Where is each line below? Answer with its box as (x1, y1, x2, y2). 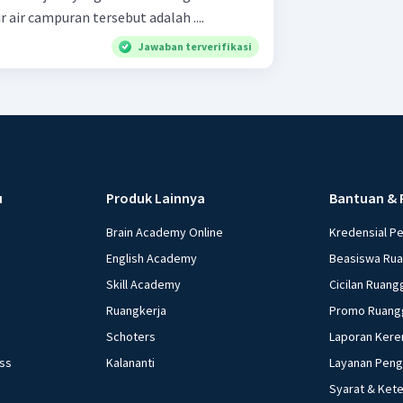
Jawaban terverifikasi (139, 40, 252, 54)
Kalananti (106, 354, 156, 372)
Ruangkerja (106, 302, 167, 319)
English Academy (106, 250, 198, 267)
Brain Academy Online (106, 224, 224, 241)
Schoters (106, 328, 157, 345)
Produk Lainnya (106, 189, 206, 208)
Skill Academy (106, 276, 182, 293)
